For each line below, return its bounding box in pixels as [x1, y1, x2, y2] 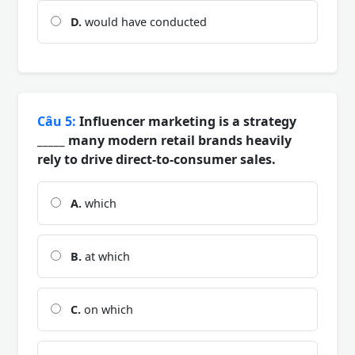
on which [81, 301, 133, 317]
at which [82, 248, 130, 264]
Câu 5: [37, 112, 76, 130]
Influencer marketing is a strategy [76, 112, 296, 130]
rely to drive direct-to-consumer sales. [37, 150, 276, 168]
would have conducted [82, 13, 207, 29]
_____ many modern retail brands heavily [37, 131, 292, 149]
